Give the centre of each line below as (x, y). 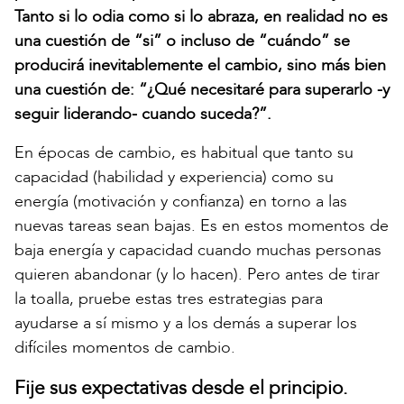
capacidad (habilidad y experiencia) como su (174, 177)
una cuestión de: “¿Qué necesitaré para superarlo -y (202, 89)
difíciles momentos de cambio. (125, 347)
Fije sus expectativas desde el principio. (181, 388)
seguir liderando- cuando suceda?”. (143, 114)
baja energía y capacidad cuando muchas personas (198, 250)
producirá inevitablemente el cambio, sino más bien (200, 65)
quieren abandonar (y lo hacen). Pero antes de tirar (197, 274)
